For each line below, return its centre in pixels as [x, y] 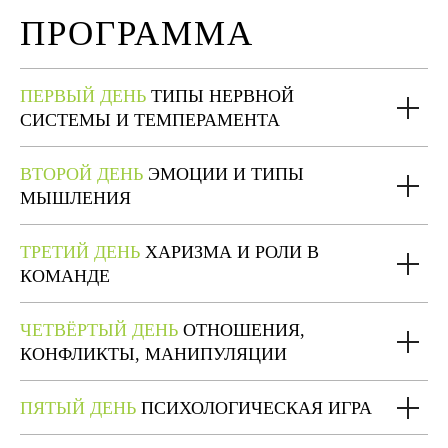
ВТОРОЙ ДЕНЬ [81, 174]
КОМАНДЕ [65, 276]
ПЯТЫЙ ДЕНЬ [78, 408]
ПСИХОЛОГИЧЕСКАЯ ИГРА [256, 408]
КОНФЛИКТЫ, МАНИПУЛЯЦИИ [153, 354]
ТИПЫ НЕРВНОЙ [220, 96]
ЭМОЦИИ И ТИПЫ [223, 174]
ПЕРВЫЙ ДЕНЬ [83, 96]
